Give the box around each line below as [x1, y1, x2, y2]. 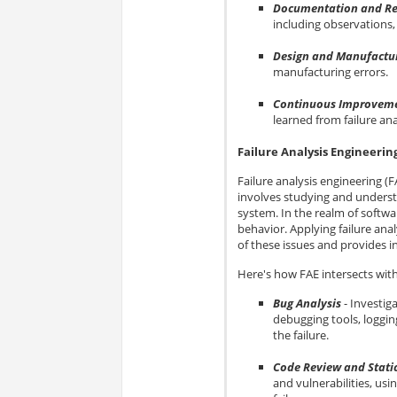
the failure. [272, 327, 329, 344]
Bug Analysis [272, 295, 341, 312]
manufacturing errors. [272, 64, 388, 81]
